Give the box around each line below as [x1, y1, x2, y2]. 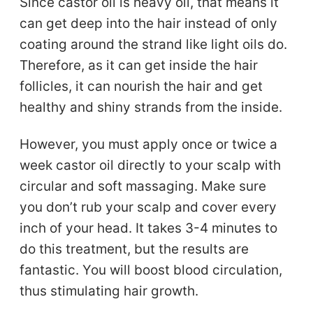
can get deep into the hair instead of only [20, 15, 278, 31]
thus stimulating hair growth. [20, 282, 199, 299]
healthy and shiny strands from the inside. [20, 99, 283, 115]
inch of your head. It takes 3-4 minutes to [20, 219, 278, 236]
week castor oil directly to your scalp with [20, 156, 282, 173]
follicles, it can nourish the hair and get [20, 78, 263, 94]
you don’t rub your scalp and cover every [20, 198, 277, 215]
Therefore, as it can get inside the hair [20, 57, 259, 73]
